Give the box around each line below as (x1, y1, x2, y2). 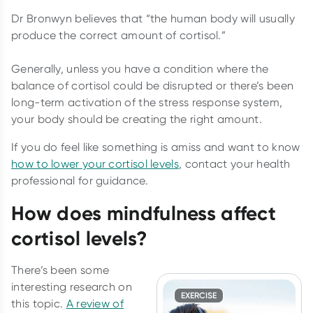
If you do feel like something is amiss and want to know (11, 140, 300, 154)
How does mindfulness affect (11, 201, 277, 226)
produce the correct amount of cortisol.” (11, 29, 226, 43)
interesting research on (11, 280, 132, 294)
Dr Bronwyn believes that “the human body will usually (11, 12, 295, 26)
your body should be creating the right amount (11, 112, 259, 126)
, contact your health (178, 157, 291, 171)
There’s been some (11, 263, 110, 277)
